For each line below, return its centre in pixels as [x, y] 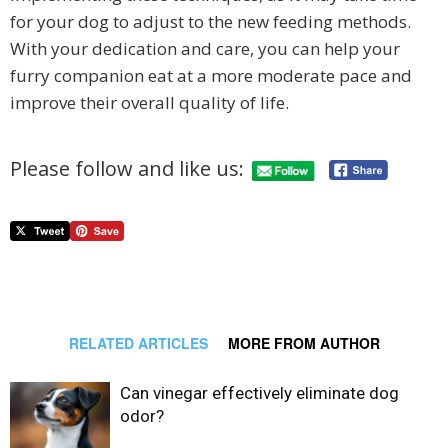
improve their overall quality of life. [149, 102]
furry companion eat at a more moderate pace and [211, 75]
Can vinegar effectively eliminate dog [259, 392]
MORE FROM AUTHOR [303, 342]
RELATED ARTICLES [138, 342]
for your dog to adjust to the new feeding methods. [210, 21]
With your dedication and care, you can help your [205, 48]
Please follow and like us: [127, 169]
